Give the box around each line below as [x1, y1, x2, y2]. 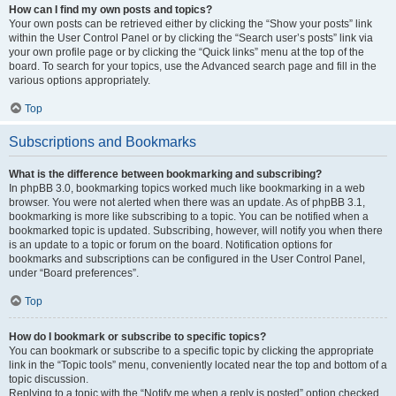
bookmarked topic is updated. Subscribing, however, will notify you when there [9, 225, 383, 237]
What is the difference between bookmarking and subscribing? [9, 168, 322, 180]
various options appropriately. [9, 74, 150, 87]
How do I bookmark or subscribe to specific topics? [9, 331, 266, 343]
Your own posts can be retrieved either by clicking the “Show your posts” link [9, 18, 372, 30]
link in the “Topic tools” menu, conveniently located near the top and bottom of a [9, 359, 387, 371]
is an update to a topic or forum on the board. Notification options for [9, 239, 332, 251]
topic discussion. [9, 373, 88, 385]
